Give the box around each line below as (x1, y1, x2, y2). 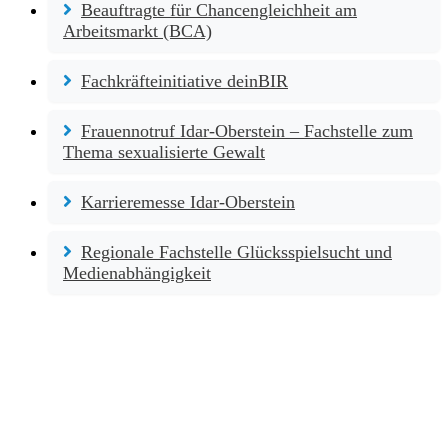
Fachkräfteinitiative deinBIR (81, 70, 288, 91)
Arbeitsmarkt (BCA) (63, 20, 212, 41)
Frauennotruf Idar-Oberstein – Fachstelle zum (81, 120, 413, 141)
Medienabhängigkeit (63, 262, 211, 283)
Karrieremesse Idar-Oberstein (81, 191, 295, 212)
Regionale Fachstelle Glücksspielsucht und (81, 241, 392, 262)
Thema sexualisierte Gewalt (63, 141, 265, 162)
